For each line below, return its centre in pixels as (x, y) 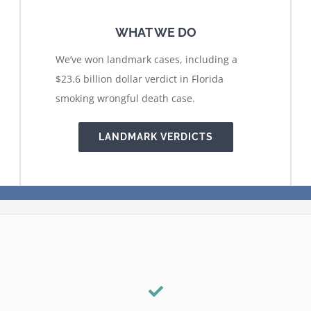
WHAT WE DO (155, 32)
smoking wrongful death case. (125, 98)
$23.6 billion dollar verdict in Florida (140, 78)
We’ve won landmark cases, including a (146, 59)
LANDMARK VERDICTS (155, 136)
